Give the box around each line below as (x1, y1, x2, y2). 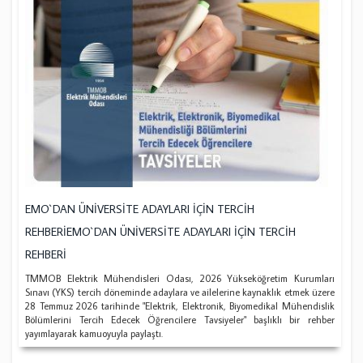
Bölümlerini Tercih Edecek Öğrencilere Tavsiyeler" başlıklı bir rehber (25, 313, 335, 326)
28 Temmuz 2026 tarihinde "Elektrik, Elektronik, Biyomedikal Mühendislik (25, 299, 335, 312)
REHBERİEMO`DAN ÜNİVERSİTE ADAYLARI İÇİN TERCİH (25, 224, 297, 239)
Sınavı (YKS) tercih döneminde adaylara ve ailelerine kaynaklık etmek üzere (25, 285, 335, 298)
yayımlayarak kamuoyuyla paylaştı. (25, 327, 164, 340)
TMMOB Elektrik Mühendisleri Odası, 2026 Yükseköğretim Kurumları (25, 271, 335, 284)
